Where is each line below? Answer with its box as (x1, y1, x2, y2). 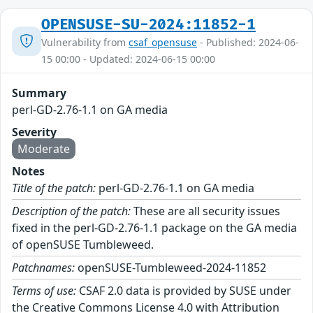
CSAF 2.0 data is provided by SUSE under (76, 283, 291, 299)
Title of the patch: (12, 180, 96, 196)
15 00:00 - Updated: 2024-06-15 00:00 (41, 52, 215, 66)
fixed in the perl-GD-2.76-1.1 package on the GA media (12, 220, 297, 236)
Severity (12, 124, 57, 140)
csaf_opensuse (129, 36, 197, 50)
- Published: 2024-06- (197, 36, 299, 50)
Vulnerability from (41, 36, 129, 50)
